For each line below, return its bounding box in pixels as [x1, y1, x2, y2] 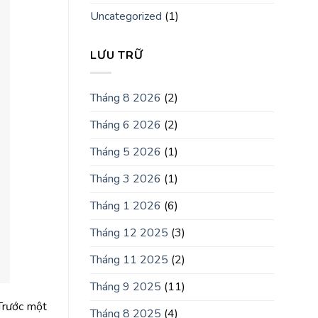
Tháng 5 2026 [90, 144, 161, 160]
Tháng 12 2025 [90, 225, 168, 241]
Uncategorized [90, 8, 162, 24]
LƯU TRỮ [90, 47, 143, 63]
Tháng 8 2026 [90, 90, 161, 106]
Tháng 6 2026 [90, 117, 161, 133]
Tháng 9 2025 [90, 279, 161, 295]
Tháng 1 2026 [90, 198, 161, 214]
